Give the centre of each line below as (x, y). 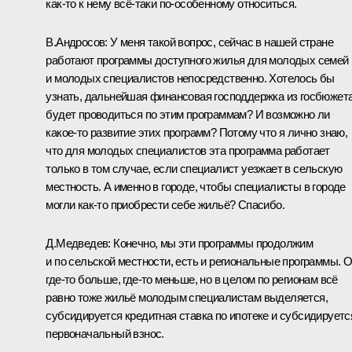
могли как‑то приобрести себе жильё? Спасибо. (165, 204)
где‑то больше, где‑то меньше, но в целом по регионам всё (192, 279)
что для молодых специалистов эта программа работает (188, 150)
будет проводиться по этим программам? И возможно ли (188, 114)
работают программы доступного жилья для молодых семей (197, 60)
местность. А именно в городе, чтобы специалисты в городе (196, 186)
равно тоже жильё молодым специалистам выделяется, (187, 297)
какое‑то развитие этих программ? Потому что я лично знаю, (197, 132)
